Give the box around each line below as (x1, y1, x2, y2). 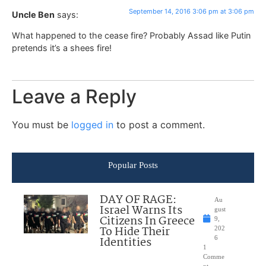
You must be (12, 119, 71, 131)
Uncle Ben (12, 9, 55, 20)
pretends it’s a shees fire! (12, 43, 112, 53)
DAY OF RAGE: (100, 191, 177, 210)
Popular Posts (108, 160, 158, 170)
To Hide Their (100, 223, 170, 242)
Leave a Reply (12, 85, 137, 109)
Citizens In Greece (100, 213, 195, 231)
